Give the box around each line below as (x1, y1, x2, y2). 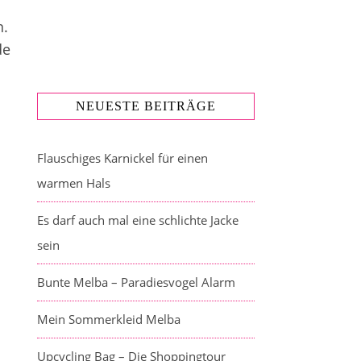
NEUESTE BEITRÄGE (76, 99, 216, 113)
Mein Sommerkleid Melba (37, 311, 180, 327)
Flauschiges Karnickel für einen (37, 150, 208, 166)
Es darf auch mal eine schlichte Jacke (37, 212, 239, 228)
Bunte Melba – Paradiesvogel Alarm (37, 274, 235, 290)
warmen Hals (37, 175, 110, 191)
